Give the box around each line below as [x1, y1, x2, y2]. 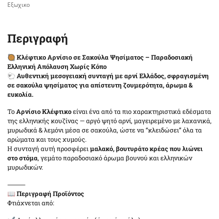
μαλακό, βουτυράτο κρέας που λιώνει [90, 144, 203, 153]
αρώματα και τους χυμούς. [7, 135, 87, 144]
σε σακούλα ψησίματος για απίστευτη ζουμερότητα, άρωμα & [7, 81, 193, 89]
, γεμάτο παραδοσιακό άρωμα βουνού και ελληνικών [38, 153, 192, 162]
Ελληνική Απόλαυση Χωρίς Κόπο [7, 62, 107, 71]
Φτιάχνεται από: [7, 198, 54, 207]
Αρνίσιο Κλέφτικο [16, 107, 71, 116]
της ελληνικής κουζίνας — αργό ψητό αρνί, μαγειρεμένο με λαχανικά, [7, 116, 212, 125]
